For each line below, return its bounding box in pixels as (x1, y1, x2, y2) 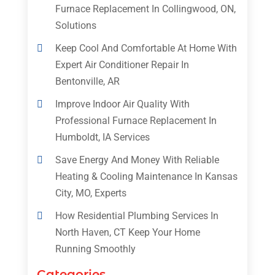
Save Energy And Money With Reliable (55, 154, 219, 166)
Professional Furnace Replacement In (55, 115, 217, 127)
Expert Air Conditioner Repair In (55, 59, 189, 71)
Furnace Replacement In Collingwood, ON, (55, 3, 236, 15)
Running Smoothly (55, 243, 136, 255)
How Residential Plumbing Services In (55, 210, 219, 222)
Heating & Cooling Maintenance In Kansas (55, 171, 238, 183)
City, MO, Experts (55, 187, 126, 199)
